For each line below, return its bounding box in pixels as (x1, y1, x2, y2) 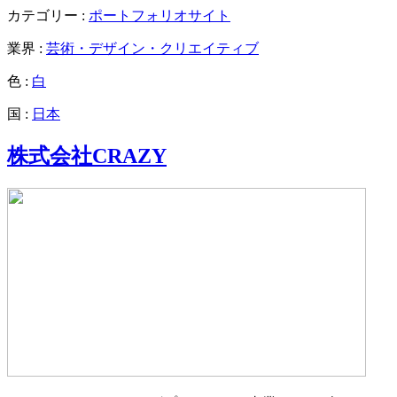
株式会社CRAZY (7, 144, 167, 168)
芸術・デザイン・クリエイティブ (46, 41, 259, 57)
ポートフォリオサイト (89, 8, 230, 24)
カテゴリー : (7, 8, 89, 24)
